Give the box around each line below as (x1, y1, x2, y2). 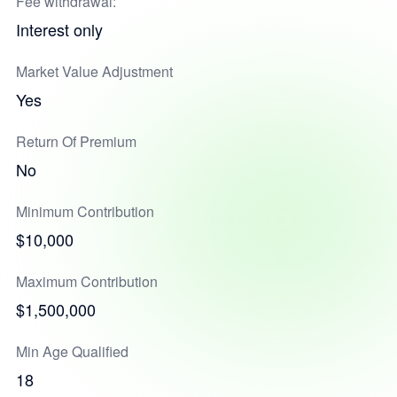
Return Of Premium (15, 131, 136, 152)
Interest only (15, 18, 103, 41)
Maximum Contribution (15, 271, 158, 292)
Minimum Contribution (15, 201, 154, 222)
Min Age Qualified (15, 341, 128, 362)
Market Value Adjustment (15, 61, 173, 82)
